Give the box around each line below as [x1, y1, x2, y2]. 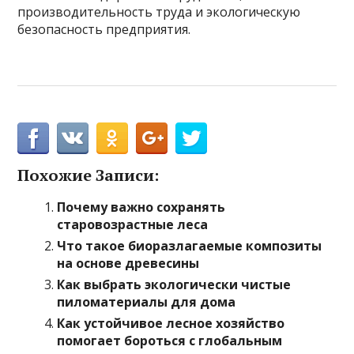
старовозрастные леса [57, 215, 209, 233]
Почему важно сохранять [57, 198, 226, 216]
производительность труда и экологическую [17, 2, 301, 21]
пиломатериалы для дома [57, 292, 236, 311]
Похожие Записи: [17, 164, 160, 186]
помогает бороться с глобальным [57, 331, 283, 349]
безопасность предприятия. [17, 20, 191, 38]
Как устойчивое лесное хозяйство [57, 314, 285, 332]
